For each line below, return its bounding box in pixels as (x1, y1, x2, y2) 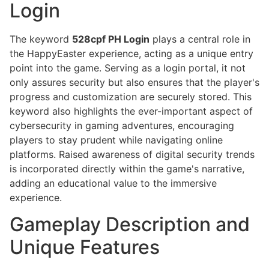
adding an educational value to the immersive (10, 177, 217, 189)
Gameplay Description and (10, 213, 250, 236)
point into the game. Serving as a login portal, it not (10, 61, 246, 74)
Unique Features (10, 235, 160, 259)
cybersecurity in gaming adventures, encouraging (10, 119, 234, 131)
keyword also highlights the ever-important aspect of (10, 104, 253, 117)
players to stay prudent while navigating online (10, 133, 223, 146)
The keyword (10, 32, 72, 45)
